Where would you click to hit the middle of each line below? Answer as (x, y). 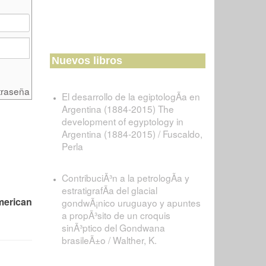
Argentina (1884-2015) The (118, 109)
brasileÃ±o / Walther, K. (109, 240)
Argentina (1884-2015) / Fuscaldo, (132, 134)
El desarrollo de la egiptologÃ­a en (131, 96)
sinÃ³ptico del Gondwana (113, 227)
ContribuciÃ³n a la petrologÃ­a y (125, 178)
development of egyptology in (122, 121)
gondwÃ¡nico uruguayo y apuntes (131, 202)
